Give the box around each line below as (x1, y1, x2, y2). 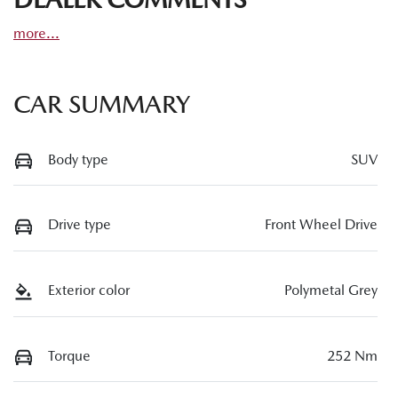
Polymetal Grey (284, 282, 378, 299)
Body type (48, 150, 108, 168)
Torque (48, 346, 91, 364)
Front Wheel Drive (265, 216, 378, 234)
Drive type (48, 216, 111, 234)
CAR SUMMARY (13, 89, 190, 118)
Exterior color (48, 282, 130, 299)
